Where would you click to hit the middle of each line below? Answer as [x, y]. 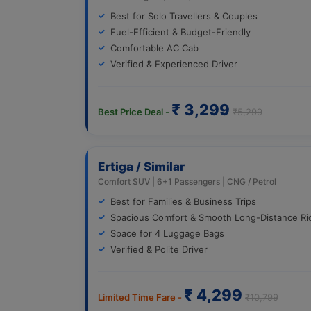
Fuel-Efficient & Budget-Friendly [180, 32]
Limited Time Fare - [141, 297]
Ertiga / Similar [141, 166]
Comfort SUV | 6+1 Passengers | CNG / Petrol [187, 181]
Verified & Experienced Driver [174, 64]
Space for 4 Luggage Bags [167, 233]
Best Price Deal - [135, 111]
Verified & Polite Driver [159, 249]
